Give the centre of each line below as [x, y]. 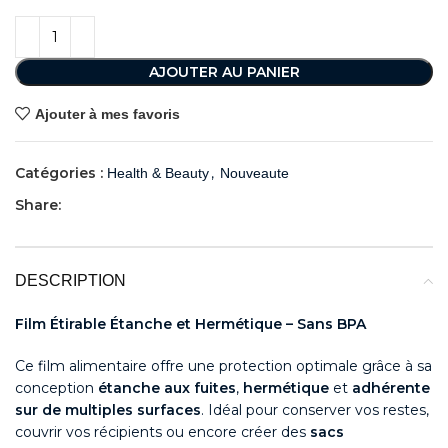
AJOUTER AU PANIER [224, 72]
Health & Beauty [158, 173]
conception [56, 388]
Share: [38, 205]
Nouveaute [254, 173]
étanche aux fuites [167, 388]
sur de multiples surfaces [108, 410]
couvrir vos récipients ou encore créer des [162, 432]
